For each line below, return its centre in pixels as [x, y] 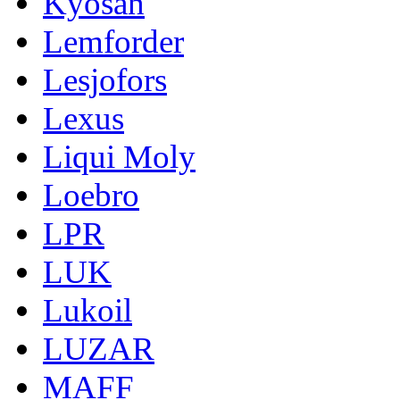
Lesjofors [105, 79]
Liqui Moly [119, 156]
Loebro [91, 195]
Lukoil [87, 310]
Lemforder [113, 41]
